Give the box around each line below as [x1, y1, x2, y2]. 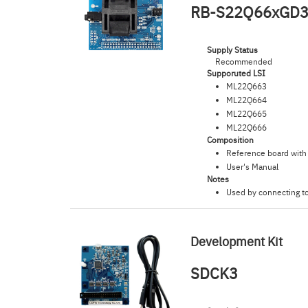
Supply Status [207, 44, 258, 55]
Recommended [215, 56, 273, 67]
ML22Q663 [226, 80, 267, 91]
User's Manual [226, 161, 279, 172]
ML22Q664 [226, 94, 267, 105]
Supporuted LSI [207, 67, 266, 78]
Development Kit [190, 232, 283, 250]
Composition [207, 134, 254, 145]
